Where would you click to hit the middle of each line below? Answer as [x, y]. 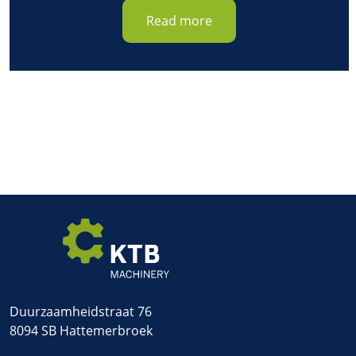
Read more [179, 20]
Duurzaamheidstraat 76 [81, 311]
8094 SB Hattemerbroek [81, 330]
